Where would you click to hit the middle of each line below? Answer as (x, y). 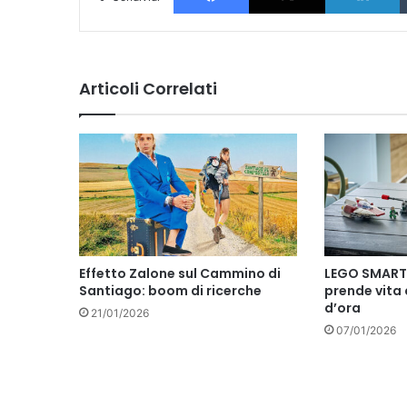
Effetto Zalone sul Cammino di (180, 274)
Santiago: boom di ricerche (170, 291)
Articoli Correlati (148, 89)
